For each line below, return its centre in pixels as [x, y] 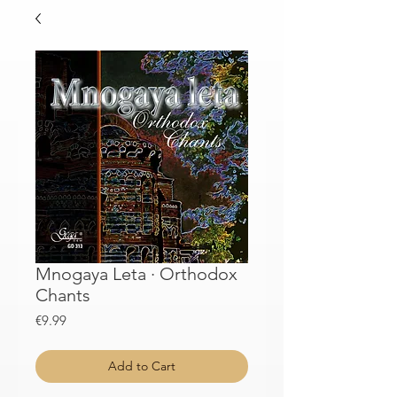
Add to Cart [142, 366]
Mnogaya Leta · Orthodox [136, 274]
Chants [63, 295]
